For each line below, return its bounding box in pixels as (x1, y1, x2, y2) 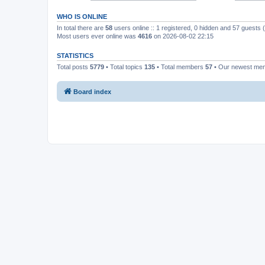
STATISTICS (57, 52, 93, 59)
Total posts (57, 63, 90, 70)
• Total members (155, 63, 205, 70)
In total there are (57, 24, 105, 31)
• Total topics (104, 63, 144, 70)
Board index (73, 88, 111, 95)
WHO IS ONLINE (57, 13, 107, 20)
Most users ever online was (57, 33, 138, 40)
